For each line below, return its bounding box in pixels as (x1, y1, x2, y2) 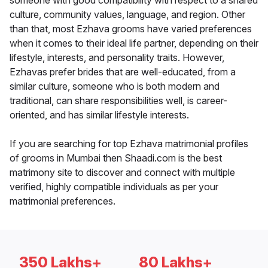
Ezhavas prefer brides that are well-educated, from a (10, 66, 236, 78)
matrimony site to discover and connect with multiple (10, 166, 235, 179)
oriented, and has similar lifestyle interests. (10, 109, 189, 121)
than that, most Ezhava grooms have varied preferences (10, 23, 252, 35)
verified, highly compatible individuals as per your (10, 181, 218, 193)
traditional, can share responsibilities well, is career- (10, 95, 227, 107)
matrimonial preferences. (10, 195, 115, 208)
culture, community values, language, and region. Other (10, 8, 245, 21)
